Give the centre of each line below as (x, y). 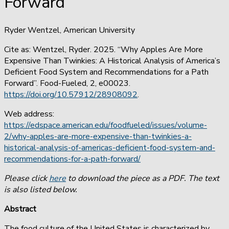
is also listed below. (41, 189)
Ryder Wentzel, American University (71, 30)
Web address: (29, 114)
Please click (27, 178)
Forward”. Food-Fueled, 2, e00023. (67, 83)
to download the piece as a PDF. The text (143, 178)
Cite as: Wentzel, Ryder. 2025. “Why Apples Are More (104, 49)
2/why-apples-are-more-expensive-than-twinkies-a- (98, 136)
